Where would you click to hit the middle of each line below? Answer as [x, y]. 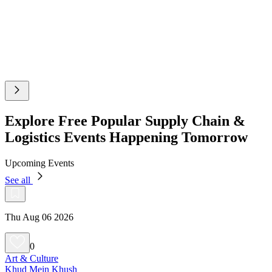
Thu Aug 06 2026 [39, 217]
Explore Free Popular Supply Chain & [125, 121]
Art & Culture [32, 258]
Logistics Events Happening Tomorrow [126, 137]
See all [19, 180]
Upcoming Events [39, 163]
